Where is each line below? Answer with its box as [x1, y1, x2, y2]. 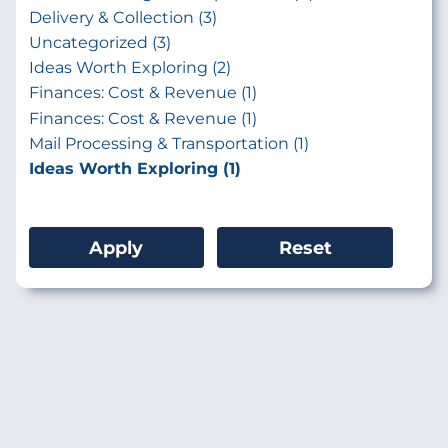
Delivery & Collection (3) [28, 7, 217, 27]
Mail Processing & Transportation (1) [28, 133, 309, 153]
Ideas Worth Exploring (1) [28, 158, 241, 178]
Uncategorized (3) [28, 32, 171, 52]
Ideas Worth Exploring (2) [28, 58, 231, 78]
